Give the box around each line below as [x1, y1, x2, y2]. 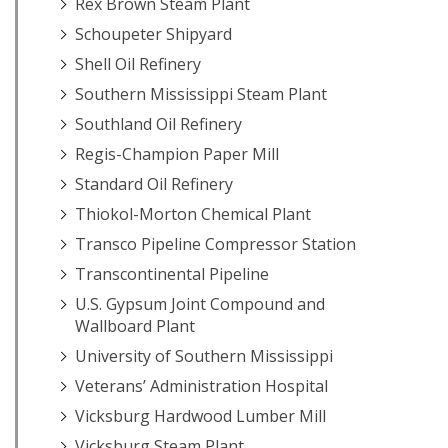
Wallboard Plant [75, 315, 195, 337]
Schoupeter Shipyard [75, 23, 232, 45]
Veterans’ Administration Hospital [75, 375, 328, 397]
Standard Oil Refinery [75, 173, 233, 195]
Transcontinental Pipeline [75, 263, 269, 285]
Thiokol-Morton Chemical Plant [75, 203, 311, 225]
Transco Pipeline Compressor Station [75, 233, 356, 255]
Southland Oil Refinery [75, 113, 242, 135]
